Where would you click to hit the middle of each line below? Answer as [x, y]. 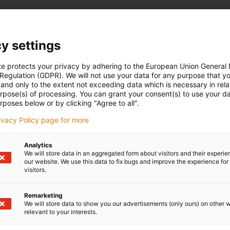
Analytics [38, 145]
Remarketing [43, 195]
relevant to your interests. [61, 212]
